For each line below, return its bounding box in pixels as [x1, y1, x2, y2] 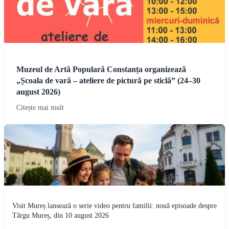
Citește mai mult [16, 103, 64, 111]
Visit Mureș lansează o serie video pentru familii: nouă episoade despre [12, 201, 217, 210]
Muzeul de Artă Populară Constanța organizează [16, 64, 186, 74]
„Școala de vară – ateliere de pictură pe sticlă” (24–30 [16, 76, 200, 85]
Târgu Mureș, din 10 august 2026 [12, 211, 109, 219]
